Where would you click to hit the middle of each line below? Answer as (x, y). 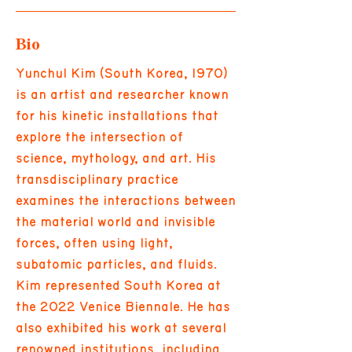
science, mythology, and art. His (116, 158)
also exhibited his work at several (121, 328)
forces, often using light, (94, 243)
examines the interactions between (126, 201)
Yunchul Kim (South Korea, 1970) (122, 73)
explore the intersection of (99, 137)
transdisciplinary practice (97, 180)
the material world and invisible (115, 222)
